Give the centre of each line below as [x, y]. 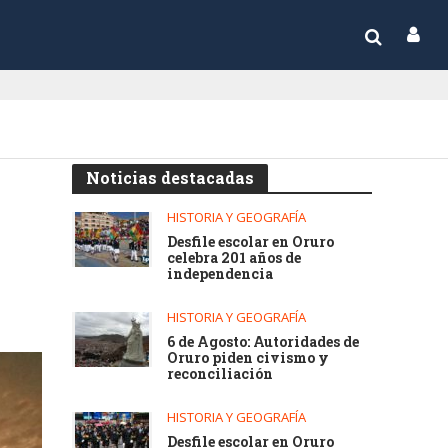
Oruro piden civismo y [248, 357]
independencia [220, 273]
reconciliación [220, 373]
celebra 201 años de [234, 257]
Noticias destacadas [170, 177]
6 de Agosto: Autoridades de [263, 341]
